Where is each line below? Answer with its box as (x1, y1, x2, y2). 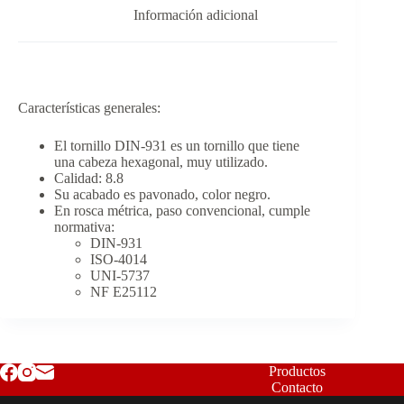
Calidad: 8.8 (54, 170, 124, 187)
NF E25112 (90, 284, 157, 300)
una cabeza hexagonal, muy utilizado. (54, 154, 268, 170)
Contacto (271, 380, 324, 396)
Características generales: (18, 100, 161, 116)
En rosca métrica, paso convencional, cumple (54, 203, 310, 219)
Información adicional (133, 6, 259, 23)
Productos (269, 363, 326, 380)
